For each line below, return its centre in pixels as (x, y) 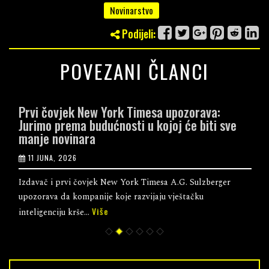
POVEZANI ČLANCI (134, 71)
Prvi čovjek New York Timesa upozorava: (119, 111)
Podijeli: (138, 33)
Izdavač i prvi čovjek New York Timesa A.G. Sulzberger (124, 182)
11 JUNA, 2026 (52, 157)
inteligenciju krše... (55, 212)
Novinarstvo (131, 10)
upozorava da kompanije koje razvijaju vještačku (110, 196)
